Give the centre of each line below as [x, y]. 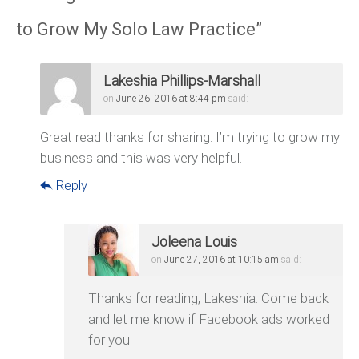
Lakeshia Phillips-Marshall [182, 81]
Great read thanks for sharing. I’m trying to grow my [190, 137]
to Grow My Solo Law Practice [136, 30]
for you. [110, 340]
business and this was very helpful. [141, 158]
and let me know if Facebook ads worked [209, 319]
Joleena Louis [194, 242]
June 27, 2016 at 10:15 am [222, 260]
